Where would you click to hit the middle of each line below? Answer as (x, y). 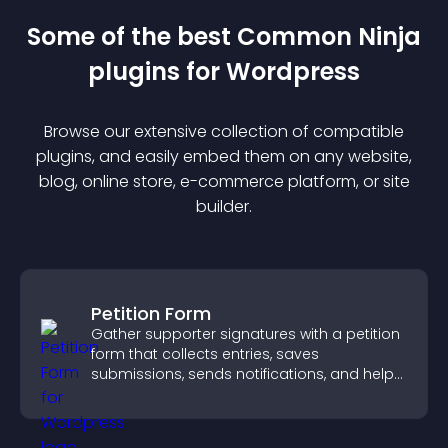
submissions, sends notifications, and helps (246, 374)
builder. (224, 206)
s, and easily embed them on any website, (248, 156)
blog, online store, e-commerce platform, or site (224, 181)
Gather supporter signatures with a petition (245, 334)
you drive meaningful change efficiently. (233, 394)
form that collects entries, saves (205, 354)
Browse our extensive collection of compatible (224, 131)
